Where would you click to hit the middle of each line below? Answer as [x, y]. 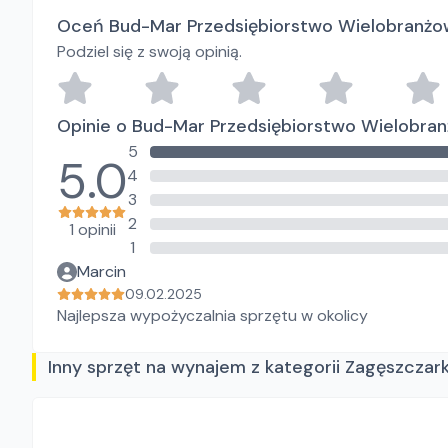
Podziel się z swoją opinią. [149, 51]
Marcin [101, 271]
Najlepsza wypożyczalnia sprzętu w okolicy [212, 315]
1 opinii [92, 229]
